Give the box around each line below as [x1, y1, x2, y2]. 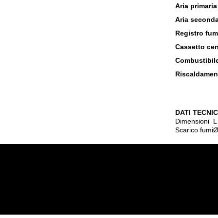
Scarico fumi [175, 126, 213, 134]
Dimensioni [175, 117, 209, 125]
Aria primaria [175, 2, 217, 10]
